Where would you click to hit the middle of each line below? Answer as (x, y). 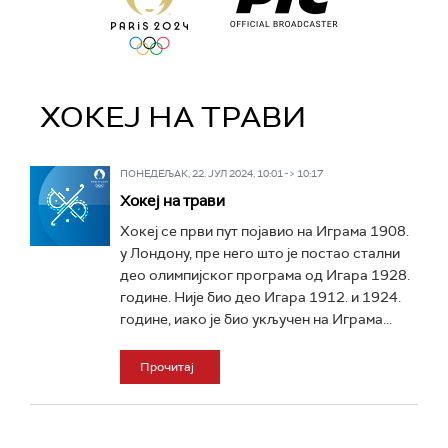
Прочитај (167, 367)
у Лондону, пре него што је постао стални (260, 253)
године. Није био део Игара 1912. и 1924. (260, 297)
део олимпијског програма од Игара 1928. (265, 275)
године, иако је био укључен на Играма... (256, 319)
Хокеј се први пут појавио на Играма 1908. (264, 231)
